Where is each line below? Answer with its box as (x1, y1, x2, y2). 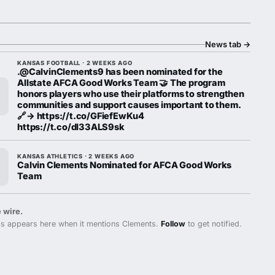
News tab (204, 39, 243, 49)
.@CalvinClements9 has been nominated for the (17, 66, 223, 77)
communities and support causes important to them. (17, 99, 241, 110)
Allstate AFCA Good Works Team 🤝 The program (17, 77, 225, 88)
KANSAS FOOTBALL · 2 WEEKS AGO (17, 60, 133, 66)
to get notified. (185, 219, 242, 228)
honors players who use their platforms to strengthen (17, 88, 244, 99)
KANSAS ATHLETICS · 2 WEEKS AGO (17, 152, 135, 160)
